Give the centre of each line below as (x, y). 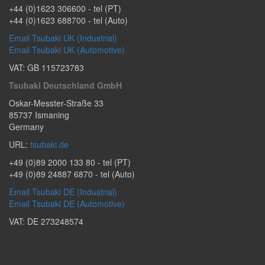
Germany (26, 126)
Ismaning (52, 114)
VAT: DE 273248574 (46, 221)
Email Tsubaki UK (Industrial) (63, 38)
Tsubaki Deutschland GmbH (65, 85)
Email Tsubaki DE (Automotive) (67, 203)
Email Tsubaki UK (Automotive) (67, 49)
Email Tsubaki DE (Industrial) (63, 191)
